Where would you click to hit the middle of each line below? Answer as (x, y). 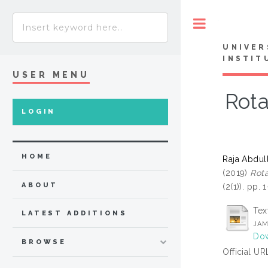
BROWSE (44, 242)
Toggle (231, 23)
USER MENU (51, 74)
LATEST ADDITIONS (74, 214)
